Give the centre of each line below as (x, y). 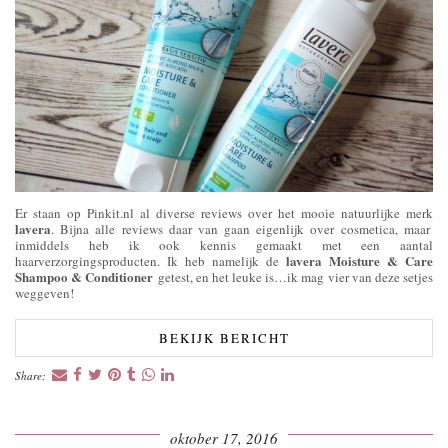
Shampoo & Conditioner (84, 276)
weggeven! (44, 292)
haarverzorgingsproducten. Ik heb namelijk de (150, 260)
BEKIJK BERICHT (224, 337)
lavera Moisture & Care (359, 260)
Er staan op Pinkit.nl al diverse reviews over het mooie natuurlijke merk (224, 212)
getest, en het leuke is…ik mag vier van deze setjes (293, 276)
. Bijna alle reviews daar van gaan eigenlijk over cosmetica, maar (240, 228)
